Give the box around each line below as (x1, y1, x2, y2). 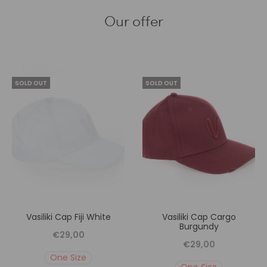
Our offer (104, 11, 163, 30)
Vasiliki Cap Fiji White (26, 211, 111, 223)
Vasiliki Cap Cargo (162, 211, 236, 223)
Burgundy (179, 221, 219, 233)
